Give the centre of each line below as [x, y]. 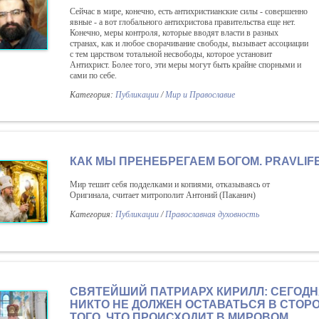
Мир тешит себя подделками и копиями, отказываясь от [170, 184]
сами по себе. [93, 75]
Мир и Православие [200, 95]
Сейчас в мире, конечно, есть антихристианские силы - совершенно [189, 11]
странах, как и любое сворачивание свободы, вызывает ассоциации [189, 43]
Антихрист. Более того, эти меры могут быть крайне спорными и [185, 65]
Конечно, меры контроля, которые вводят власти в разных [174, 33]
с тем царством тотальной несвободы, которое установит [171, 54]
